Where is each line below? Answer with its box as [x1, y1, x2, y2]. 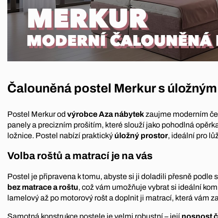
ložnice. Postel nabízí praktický [7, 131, 113, 140]
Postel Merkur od [7, 110, 66, 119]
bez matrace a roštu [7, 182, 78, 191]
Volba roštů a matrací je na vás [7, 150, 153, 162]
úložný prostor [113, 131, 168, 140]
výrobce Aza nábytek [66, 110, 144, 119]
